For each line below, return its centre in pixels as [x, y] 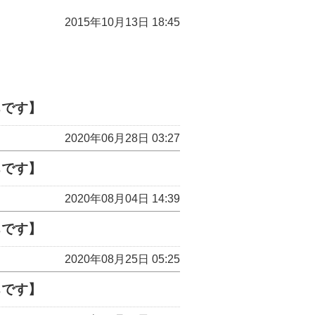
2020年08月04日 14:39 [122, 199]
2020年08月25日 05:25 [122, 259]
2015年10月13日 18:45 [122, 22]
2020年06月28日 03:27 [122, 138]
